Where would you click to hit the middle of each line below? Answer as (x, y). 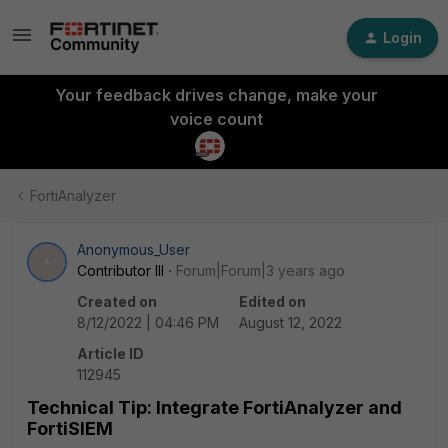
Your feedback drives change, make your (216, 95)
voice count (216, 119)
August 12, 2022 (290, 322)
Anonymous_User (133, 249)
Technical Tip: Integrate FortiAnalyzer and (214, 407)
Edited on (272, 301)
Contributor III (120, 270)
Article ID (110, 353)
